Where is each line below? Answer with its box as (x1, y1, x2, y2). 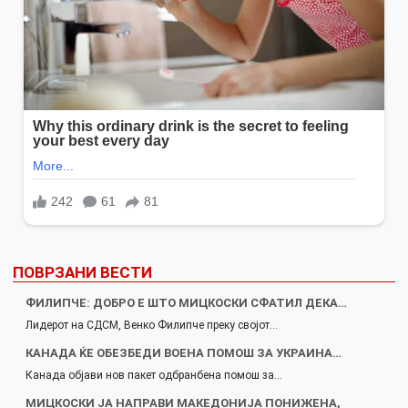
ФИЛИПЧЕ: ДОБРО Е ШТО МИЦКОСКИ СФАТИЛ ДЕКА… (25, 296, 347, 310)
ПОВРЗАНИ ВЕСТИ (13, 263, 152, 281)
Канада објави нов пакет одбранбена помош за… (25, 369, 282, 382)
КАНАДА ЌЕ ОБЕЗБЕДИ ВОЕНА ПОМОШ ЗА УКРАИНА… (25, 346, 342, 360)
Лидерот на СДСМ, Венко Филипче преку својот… (25, 319, 278, 331)
